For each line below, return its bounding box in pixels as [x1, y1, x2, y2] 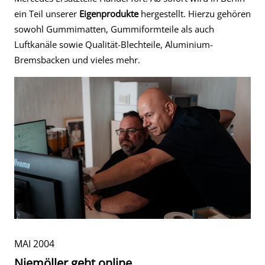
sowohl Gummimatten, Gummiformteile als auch [14, 23, 214, 35]
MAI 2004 [14, 237, 54, 250]
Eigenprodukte [79, 8, 138, 20]
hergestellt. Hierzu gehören [138, 8, 251, 20]
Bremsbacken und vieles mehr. [14, 54, 140, 66]
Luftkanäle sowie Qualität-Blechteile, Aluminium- [14, 38, 213, 50]
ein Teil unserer [14, 8, 79, 20]
